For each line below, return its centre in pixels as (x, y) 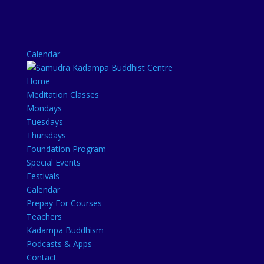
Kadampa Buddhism (65, 230)
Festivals (43, 176)
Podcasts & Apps (59, 244)
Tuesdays (44, 122)
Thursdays (46, 135)
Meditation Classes (62, 95)
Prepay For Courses (64, 203)
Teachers (44, 217)
